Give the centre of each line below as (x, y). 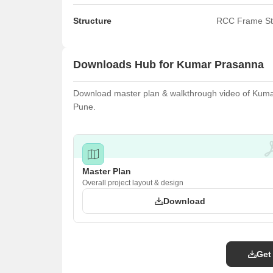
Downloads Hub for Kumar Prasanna (168, 64)
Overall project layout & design (133, 183)
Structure (92, 21)
